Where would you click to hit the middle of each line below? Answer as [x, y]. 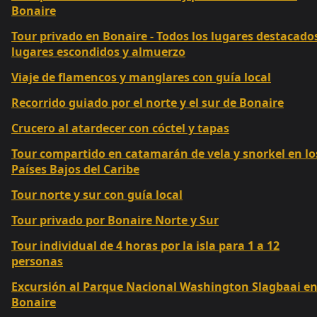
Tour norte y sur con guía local [97, 195]
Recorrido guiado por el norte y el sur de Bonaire [148, 103]
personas [37, 261]
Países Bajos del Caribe [75, 169]
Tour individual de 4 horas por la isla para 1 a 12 [145, 246]
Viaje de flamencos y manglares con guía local [141, 77]
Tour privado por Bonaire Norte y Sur [115, 220]
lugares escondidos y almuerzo [98, 52]
